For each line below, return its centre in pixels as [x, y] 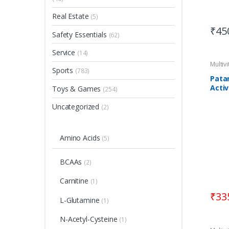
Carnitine [74, 181]
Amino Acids [80, 138]
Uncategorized [76, 107]
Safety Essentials [79, 34]
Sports [63, 71]
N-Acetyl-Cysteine [88, 219]
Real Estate [71, 16]
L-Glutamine [79, 200]
